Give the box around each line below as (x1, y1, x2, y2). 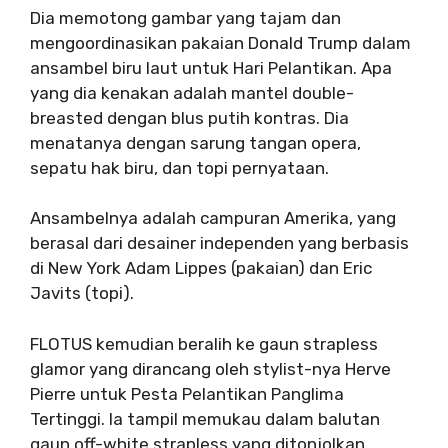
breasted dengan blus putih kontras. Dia (30, 107, 349, 128)
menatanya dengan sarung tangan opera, (30, 132, 361, 153)
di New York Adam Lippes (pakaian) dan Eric (30, 258, 372, 278)
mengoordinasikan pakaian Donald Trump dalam (30, 32, 411, 53)
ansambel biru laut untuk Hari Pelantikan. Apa (30, 57, 392, 78)
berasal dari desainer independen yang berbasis (30, 233, 409, 253)
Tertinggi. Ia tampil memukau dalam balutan (30, 408, 380, 429)
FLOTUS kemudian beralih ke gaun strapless (30, 333, 378, 354)
